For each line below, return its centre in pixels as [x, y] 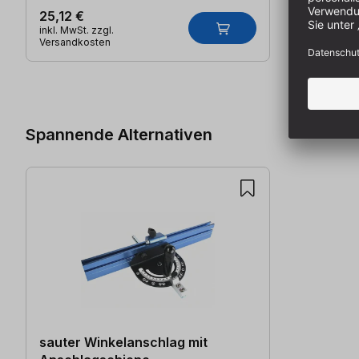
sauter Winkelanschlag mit [123, 342]
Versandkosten [75, 42]
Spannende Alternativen [119, 134]
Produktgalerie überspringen [112, 71]
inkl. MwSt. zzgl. [77, 30]
